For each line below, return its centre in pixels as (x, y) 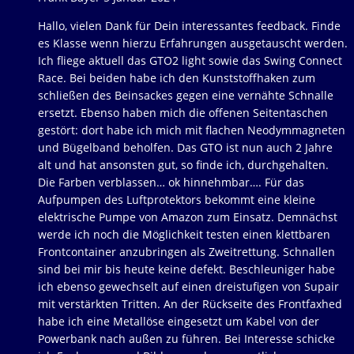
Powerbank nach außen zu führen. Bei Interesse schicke (186, 339)
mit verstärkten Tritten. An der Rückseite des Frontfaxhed (190, 304)
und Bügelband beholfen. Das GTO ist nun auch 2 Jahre (185, 147)
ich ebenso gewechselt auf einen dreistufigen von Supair (188, 286)
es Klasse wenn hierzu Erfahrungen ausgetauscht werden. (193, 43)
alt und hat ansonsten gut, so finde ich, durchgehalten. (183, 165)
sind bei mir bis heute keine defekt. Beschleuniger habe (186, 269)
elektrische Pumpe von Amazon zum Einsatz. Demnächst (188, 217)
